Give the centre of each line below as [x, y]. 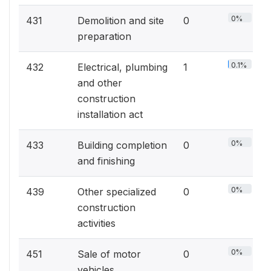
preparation [104, 36]
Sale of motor [109, 254]
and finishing [106, 161]
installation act [110, 114]
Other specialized [117, 192]
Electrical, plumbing [122, 67]
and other [100, 83]
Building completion [122, 145]
